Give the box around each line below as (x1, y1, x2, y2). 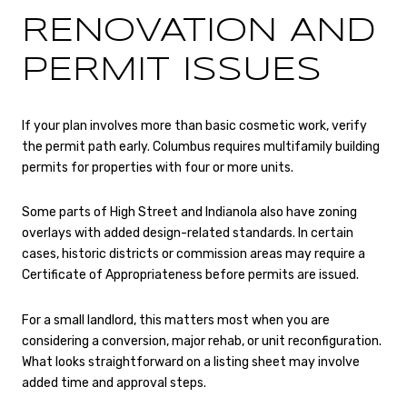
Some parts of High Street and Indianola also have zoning (22, 204, 357, 221)
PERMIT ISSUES (22, 55, 322, 87)
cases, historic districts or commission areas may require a (22, 246, 365, 263)
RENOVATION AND (22, 16, 376, 48)
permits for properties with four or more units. (22, 159, 293, 175)
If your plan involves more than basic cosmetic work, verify (22, 117, 367, 134)
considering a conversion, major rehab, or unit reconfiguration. (22, 333, 382, 349)
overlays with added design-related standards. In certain (22, 225, 353, 242)
